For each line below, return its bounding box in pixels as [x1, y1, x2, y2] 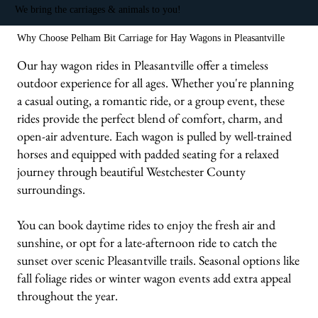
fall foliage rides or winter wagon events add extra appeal [17, 269, 292, 286]
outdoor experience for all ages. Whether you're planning [17, 74, 295, 91]
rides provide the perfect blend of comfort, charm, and [17, 109, 283, 126]
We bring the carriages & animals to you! [14, 3, 181, 15]
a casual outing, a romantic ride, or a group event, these [17, 92, 285, 109]
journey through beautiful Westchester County [17, 163, 246, 180]
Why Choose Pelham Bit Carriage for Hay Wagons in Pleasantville [17, 31, 285, 43]
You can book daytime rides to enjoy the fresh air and [17, 216, 276, 233]
